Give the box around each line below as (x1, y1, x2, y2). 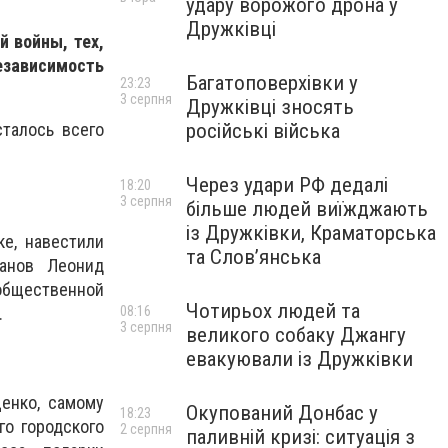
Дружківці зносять (186, 95, 354, 119)
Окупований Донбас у (186, 401, 378, 425)
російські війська (186, 119, 340, 143)
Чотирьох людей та (186, 299, 360, 323)
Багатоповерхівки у (186, 71, 358, 95)
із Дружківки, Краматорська (186, 221, 436, 245)
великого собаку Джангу (186, 323, 406, 347)
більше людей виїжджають (186, 197, 428, 221)
